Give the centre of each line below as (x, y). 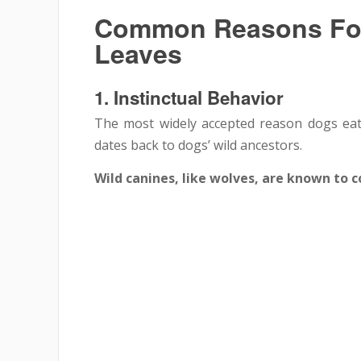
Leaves (138, 53)
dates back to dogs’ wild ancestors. (198, 145)
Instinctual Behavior (199, 97)
